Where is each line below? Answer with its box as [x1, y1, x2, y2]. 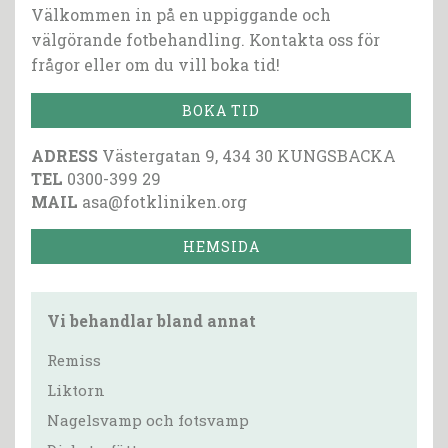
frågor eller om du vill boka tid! [31, 54, 280, 76]
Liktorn [47, 380, 105, 401]
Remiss [47, 350, 101, 371]
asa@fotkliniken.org [82, 191, 247, 213]
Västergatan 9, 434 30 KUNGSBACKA [98, 145, 396, 167]
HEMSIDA [182, 237, 260, 257]
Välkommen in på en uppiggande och [31, 4, 331, 26]
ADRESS [31, 145, 98, 167]
